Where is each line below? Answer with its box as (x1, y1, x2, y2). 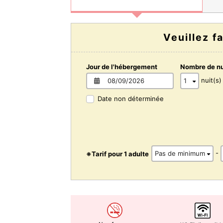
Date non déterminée (98, 94, 164, 103)
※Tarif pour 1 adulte (86, 149, 149, 158)
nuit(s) (201, 76, 222, 85)
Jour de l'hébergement (86, 62, 157, 71)
